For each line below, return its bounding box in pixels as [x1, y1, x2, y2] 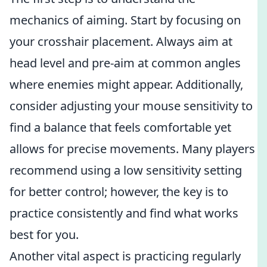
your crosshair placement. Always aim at [10, 33, 232, 49]
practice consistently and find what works [10, 205, 238, 221]
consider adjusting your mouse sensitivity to [10, 98, 253, 114]
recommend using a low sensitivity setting [10, 162, 242, 178]
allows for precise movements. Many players [10, 141, 255, 157]
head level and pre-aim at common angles [10, 55, 241, 71]
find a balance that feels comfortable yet [10, 119, 231, 135]
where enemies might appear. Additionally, [10, 76, 243, 92]
